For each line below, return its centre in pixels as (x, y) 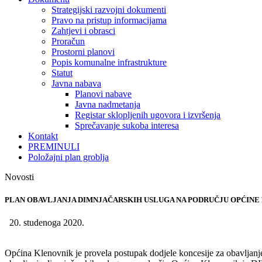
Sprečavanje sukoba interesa (127, 125)
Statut (62, 73)
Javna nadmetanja (108, 104)
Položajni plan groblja (68, 157)
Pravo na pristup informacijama (109, 20)
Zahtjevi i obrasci (83, 31)
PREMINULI (54, 146)
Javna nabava (76, 83)
